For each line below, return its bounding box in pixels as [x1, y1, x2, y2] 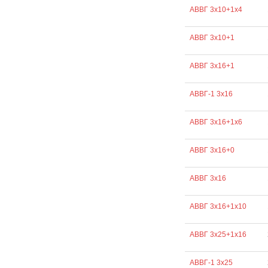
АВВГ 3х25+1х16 [189, 230, 246, 239]
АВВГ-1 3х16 [189, 90, 233, 98]
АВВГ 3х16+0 [189, 146, 234, 154]
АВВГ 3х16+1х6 [189, 118, 242, 126]
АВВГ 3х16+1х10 [189, 202, 246, 211]
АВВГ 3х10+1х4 [189, 5, 242, 14]
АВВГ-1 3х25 [189, 258, 233, 267]
